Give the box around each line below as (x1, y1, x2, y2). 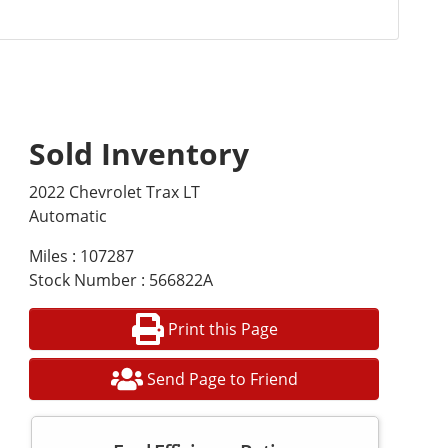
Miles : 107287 (28, 245, 134, 267)
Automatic (28, 205, 107, 227)
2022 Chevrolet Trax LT (28, 181, 200, 203)
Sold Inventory (28, 133, 249, 174)
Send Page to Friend (147, 368, 299, 390)
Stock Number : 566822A (28, 269, 213, 291)
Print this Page (167, 318, 278, 340)
